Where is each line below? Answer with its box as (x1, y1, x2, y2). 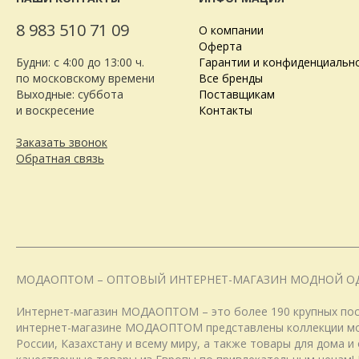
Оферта (199, 38, 242, 54)
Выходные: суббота (16, 87, 123, 102)
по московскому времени (16, 71, 155, 86)
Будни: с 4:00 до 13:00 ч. (16, 54, 144, 70)
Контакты (199, 103, 252, 118)
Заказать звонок (16, 135, 107, 150)
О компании (199, 22, 264, 38)
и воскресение (16, 103, 95, 118)
